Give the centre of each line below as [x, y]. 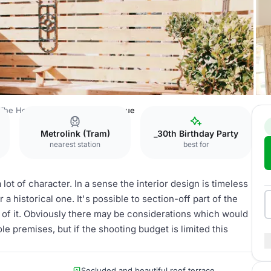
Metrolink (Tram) [75, 133]
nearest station [75, 144]
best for [196, 144]
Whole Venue [110, 110]
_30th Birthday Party [196, 133]
